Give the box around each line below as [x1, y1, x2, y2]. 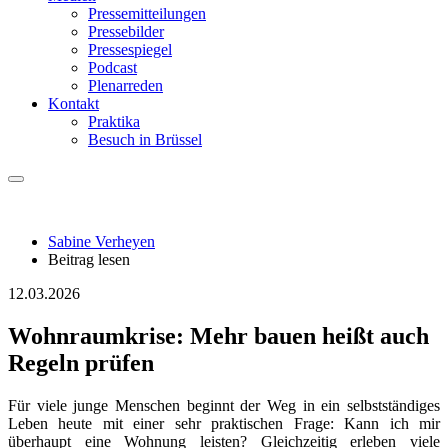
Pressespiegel [88, 41, 172, 58]
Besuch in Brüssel [88, 131, 202, 148]
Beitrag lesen [48, 251, 130, 268]
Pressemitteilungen [88, 5, 206, 22]
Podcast [88, 59, 137, 76]
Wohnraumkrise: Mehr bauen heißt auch [8, 322, 429, 349]
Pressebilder [88, 23, 164, 40]
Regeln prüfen [8, 349, 154, 376]
